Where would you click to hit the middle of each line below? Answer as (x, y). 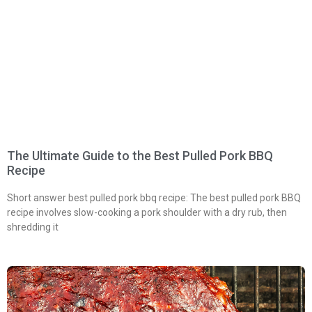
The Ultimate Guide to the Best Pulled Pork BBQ (140, 156)
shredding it (33, 227)
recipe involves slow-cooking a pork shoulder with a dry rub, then (147, 213)
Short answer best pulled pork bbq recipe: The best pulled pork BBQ (154, 198)
